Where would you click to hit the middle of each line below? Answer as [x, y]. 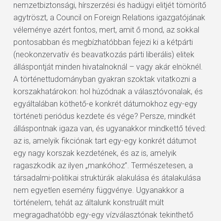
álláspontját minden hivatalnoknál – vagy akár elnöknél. [108, 67]
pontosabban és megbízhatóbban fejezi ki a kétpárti [103, 42]
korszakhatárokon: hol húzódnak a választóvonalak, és [108, 92]
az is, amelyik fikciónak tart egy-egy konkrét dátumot [105, 141]
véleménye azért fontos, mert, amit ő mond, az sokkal [106, 30]
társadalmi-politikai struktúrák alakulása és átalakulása [107, 178]
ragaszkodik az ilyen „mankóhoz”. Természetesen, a [103, 166]
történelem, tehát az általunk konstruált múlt [88, 203]
